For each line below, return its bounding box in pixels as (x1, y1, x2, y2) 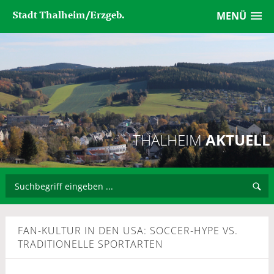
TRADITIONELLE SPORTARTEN (17, 237, 163, 251)
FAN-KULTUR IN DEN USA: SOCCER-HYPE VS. (17, 224, 238, 237)
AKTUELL (202, 130, 271, 150)
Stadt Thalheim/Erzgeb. (12, 6, 125, 22)
